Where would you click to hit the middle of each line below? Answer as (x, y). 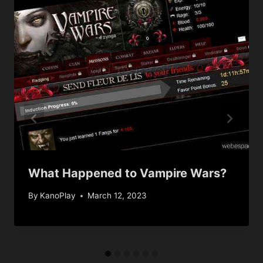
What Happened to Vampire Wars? (127, 173)
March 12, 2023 (117, 196)
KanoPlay (58, 196)
